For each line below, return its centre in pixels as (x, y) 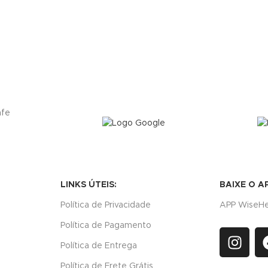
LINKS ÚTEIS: (88, 185)
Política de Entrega (98, 246)
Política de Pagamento (106, 226)
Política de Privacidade (105, 205)
